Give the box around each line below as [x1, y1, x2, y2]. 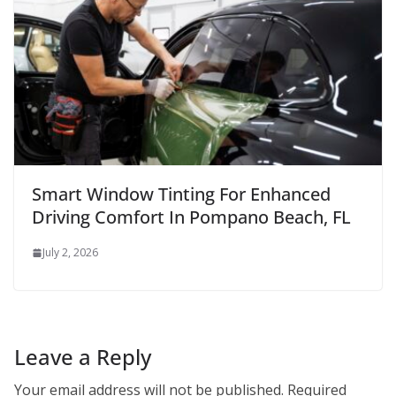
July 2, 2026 [42, 245, 98, 261]
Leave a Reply [14, 342, 151, 372]
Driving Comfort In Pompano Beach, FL [32, 205, 351, 230]
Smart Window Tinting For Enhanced [32, 182, 331, 207]
